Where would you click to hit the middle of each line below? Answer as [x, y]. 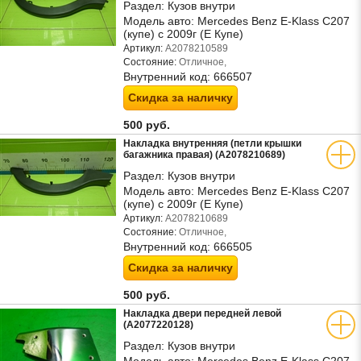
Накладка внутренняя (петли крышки [212, 143]
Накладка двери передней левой [202, 313]
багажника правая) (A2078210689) [204, 155]
